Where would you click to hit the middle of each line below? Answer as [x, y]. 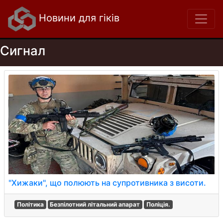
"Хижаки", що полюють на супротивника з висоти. [107, 183]
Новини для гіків [78, 18]
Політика [30, 204]
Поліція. [158, 204]
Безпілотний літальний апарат [95, 204]
